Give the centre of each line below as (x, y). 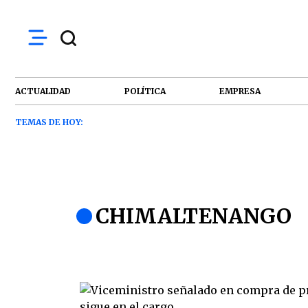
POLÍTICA (145, 91)
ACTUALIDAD (43, 91)
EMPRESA (240, 91)
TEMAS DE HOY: (49, 122)
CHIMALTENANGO (194, 216)
